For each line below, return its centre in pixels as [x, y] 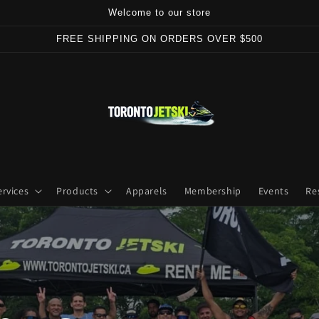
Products [77, 190]
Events [273, 190]
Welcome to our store [159, 12]
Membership [213, 190]
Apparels [147, 190]
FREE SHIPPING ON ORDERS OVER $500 [159, 39]
